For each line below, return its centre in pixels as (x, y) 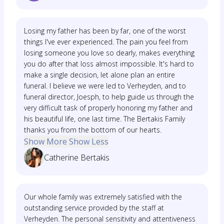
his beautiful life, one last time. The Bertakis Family (104, 119)
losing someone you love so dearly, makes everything (109, 53)
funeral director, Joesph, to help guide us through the (109, 97)
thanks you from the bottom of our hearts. (93, 130)
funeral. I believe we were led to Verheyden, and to (105, 86)
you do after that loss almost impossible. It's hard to (109, 64)
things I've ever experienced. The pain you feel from (106, 42)
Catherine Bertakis (77, 157)
